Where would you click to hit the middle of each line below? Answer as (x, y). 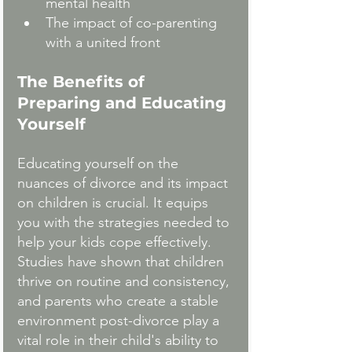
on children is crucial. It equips (115, 203)
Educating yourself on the (100, 164)
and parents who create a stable (120, 301)
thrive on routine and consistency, (125, 282)
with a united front (103, 43)
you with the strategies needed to (125, 223)
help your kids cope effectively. (116, 242)
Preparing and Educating (124, 103)
